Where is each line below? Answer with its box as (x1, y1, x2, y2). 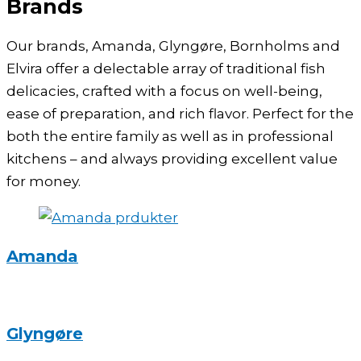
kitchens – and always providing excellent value (6, 151, 338, 168)
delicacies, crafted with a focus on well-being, (6, 83, 322, 100)
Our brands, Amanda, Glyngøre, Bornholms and (6, 38, 340, 55)
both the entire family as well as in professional (6, 128, 334, 145)
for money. (6, 173, 81, 190)
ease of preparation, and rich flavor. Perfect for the (6, 106, 354, 122)
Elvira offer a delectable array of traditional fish (6, 60, 326, 77)
